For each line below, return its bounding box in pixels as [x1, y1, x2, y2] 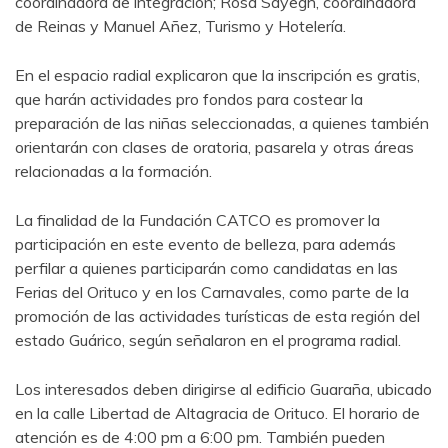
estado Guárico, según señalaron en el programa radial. [15, 329, 401, 350]
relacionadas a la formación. [15, 160, 212, 181]
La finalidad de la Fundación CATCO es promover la [15, 209, 380, 230]
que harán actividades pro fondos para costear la [15, 88, 363, 109]
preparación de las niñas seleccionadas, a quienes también [15, 112, 429, 133]
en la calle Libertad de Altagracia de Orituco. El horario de [15, 402, 420, 423]
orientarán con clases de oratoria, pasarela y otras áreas [15, 136, 414, 157]
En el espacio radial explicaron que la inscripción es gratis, [15, 64, 420, 85]
